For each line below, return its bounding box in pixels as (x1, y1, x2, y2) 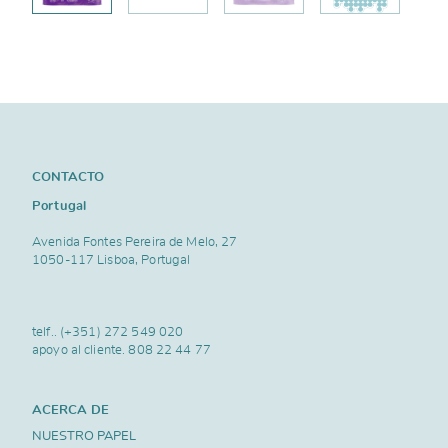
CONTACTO (32, 169, 104, 184)
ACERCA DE (32, 402, 109, 417)
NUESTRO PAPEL (32, 429, 136, 444)
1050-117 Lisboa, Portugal (32, 253, 191, 268)
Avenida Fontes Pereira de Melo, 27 (32, 235, 238, 250)
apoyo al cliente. (32, 342, 129, 357)
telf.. (32, 324, 60, 339)
